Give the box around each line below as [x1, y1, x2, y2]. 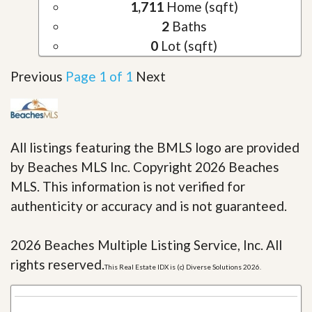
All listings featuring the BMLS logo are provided [10, 139, 299, 155]
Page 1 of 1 [63, 68, 136, 84]
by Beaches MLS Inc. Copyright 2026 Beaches [10, 158, 279, 175]
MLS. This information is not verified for [10, 178, 245, 194]
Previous [10, 68, 63, 84]
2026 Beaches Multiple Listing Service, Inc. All [10, 236, 282, 253]
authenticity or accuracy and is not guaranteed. [10, 197, 287, 214]
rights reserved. [10, 256, 104, 272]
